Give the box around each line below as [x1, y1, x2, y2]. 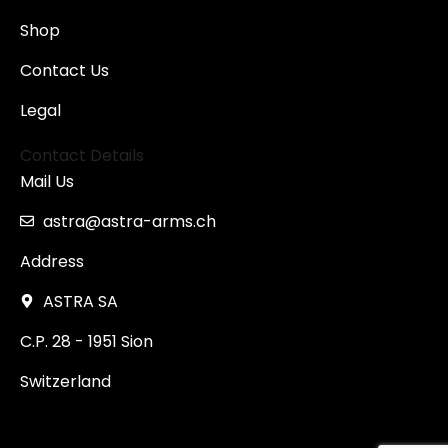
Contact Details [20, 144, 145, 168]
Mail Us [20, 170, 75, 194]
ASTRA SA [42, 290, 118, 314]
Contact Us [20, 59, 110, 83]
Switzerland [20, 370, 112, 394]
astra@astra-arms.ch [42, 210, 216, 234]
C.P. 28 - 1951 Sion [20, 330, 154, 354]
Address [20, 250, 85, 274]
